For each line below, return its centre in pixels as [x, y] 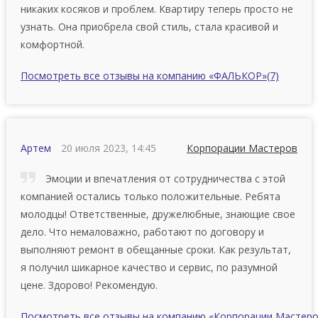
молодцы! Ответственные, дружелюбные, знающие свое [158, 214]
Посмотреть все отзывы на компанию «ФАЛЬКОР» [143, 75]
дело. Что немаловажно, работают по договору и [142, 231]
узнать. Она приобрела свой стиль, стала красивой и [149, 26]
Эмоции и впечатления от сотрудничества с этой [164, 178]
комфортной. [52, 44]
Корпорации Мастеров [242, 148]
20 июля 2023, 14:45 [108, 148]
